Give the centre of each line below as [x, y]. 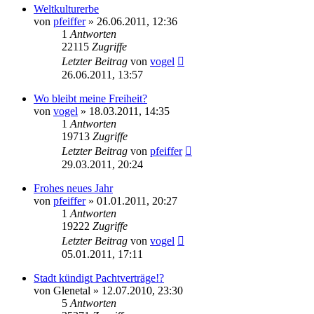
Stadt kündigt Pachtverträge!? [99, 278]
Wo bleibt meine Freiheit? [90, 98]
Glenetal [72, 290]
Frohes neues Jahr [73, 188]
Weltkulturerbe [66, 8]
